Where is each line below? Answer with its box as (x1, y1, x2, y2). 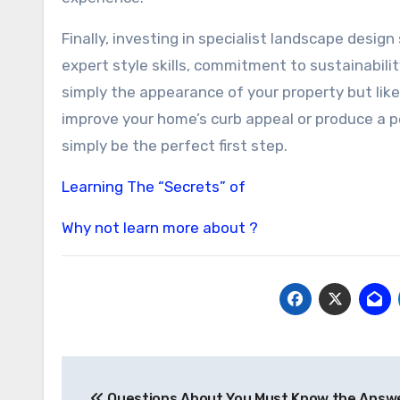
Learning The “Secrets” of (62, 178, 246, 196)
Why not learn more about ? (62, 219, 258, 237)
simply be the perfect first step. (62, 137, 287, 154)
